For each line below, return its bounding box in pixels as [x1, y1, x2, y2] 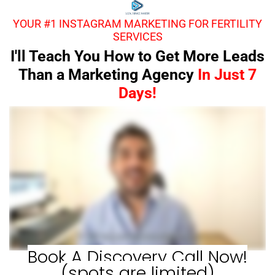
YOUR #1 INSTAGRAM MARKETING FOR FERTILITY [13, 17, 262, 30]
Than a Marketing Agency [18, 65, 198, 83]
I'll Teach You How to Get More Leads [10, 47, 265, 65]
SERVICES [112, 29, 163, 43]
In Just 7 [198, 65, 257, 83]
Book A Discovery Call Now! [28, 244, 247, 269]
